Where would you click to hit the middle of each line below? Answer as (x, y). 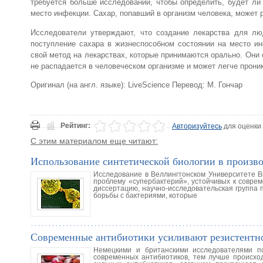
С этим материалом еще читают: (94, 141)
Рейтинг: (75, 125)
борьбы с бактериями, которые (145, 195)
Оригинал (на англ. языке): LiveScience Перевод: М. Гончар (136, 85)
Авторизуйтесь (197, 126)
